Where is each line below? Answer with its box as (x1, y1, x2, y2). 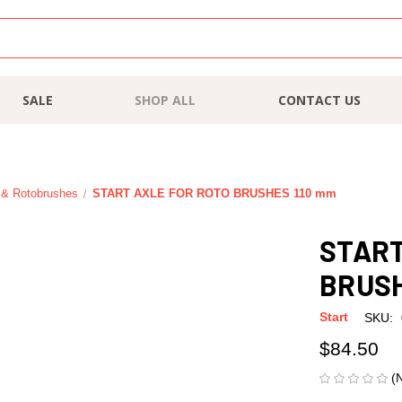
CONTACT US (277, 92, 361, 109)
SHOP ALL (135, 92, 197, 109)
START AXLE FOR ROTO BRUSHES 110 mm (92, 187, 336, 200)
